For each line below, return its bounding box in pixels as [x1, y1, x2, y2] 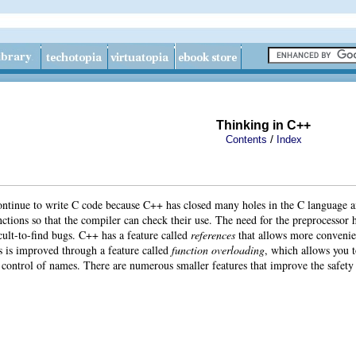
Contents [226, 133, 267, 145]
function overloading [172, 242, 265, 257]
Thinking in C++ [216, 118, 311, 132]
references [191, 226, 235, 242]
